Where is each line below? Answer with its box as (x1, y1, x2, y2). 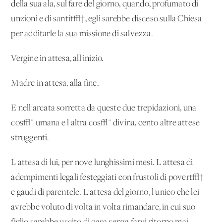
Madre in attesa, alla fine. (11, 78, 99, 88)
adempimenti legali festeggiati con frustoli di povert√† (11, 172, 204, 182)
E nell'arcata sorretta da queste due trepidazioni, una (11, 103, 197, 113)
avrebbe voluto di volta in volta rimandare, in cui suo (11, 202, 196, 212)
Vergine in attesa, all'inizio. (11, 54, 104, 63)
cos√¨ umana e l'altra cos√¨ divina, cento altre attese (11, 118, 200, 128)
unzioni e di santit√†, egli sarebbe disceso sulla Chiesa (11, 14, 202, 24)
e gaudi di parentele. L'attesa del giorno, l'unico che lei (11, 187, 200, 197)
